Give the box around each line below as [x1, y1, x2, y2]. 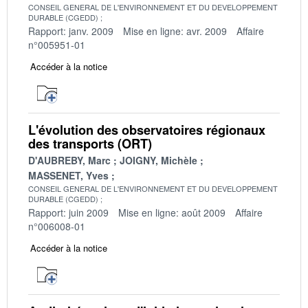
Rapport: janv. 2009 [28, 23, 113, 38]
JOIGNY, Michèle [120, 153, 197, 167]
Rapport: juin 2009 [28, 205, 109, 219]
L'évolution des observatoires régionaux [28, 120, 265, 139]
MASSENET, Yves [28, 168, 109, 182]
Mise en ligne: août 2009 [118, 205, 225, 219]
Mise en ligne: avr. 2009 [123, 23, 227, 38]
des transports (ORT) [28, 134, 152, 153]
